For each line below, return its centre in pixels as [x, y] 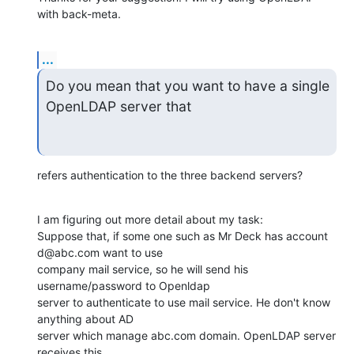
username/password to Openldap [124, 285]
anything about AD [85, 318]
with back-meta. [79, 14]
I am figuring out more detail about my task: [150, 219]
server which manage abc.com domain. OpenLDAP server [186, 335]
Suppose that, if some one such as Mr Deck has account [183, 235]
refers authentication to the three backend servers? [170, 175]
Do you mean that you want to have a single [187, 86]
